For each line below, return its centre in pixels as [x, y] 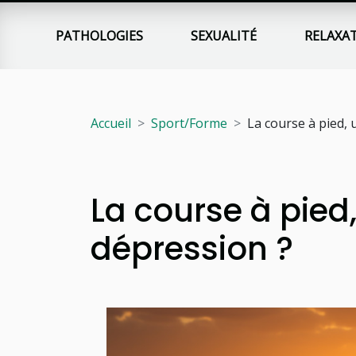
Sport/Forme [189, 123]
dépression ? [192, 249]
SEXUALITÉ [224, 36]
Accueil [111, 123]
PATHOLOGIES [100, 36]
